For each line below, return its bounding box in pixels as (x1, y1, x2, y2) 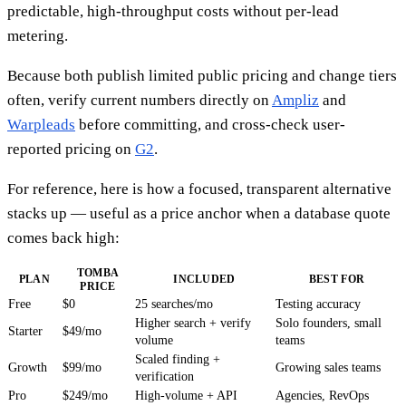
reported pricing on (7, 140, 135, 158)
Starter (8, 324, 43, 338)
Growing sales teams (275, 360, 381, 374)
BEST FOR (308, 272, 365, 285)
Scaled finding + (135, 352, 220, 366)
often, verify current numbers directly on (7, 91, 272, 109)
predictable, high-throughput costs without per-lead (7, 2, 339, 20)
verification (135, 369, 194, 383)
